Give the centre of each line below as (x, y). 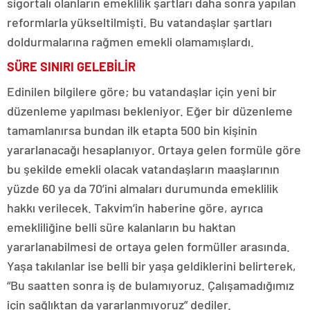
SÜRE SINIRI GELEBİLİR (71, 66)
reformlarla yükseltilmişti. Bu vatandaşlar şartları (139, 22)
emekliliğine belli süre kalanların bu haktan (121, 227)
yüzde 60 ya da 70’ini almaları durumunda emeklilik (143, 188)
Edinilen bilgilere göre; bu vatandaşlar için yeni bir (142, 91)
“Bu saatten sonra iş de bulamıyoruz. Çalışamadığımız (151, 285)
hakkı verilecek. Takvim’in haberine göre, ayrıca (135, 207)
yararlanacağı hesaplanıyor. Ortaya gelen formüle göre (154, 149)
